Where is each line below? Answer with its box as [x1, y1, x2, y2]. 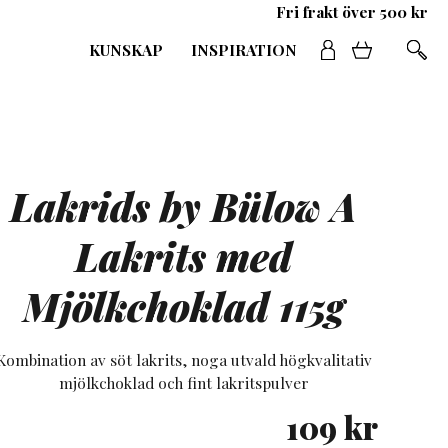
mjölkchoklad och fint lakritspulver [58, 372, 309, 394]
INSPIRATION [191, 39, 297, 60]
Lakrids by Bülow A [10, 179, 358, 232]
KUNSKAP [89, 39, 163, 60]
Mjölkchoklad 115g [22, 279, 345, 332]
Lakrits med [75, 229, 293, 282]
